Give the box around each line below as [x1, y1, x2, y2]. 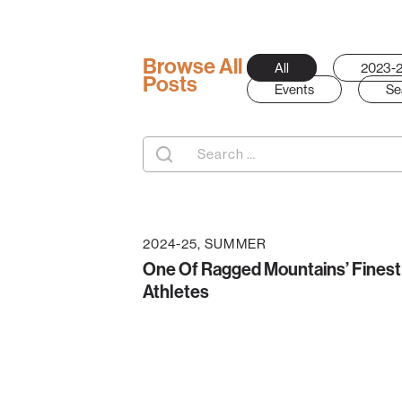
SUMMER [205, 236, 267, 251]
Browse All [143, 54, 242, 79]
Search [142, 131, 185, 148]
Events [274, 82, 314, 97]
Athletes [143, 281, 209, 302]
